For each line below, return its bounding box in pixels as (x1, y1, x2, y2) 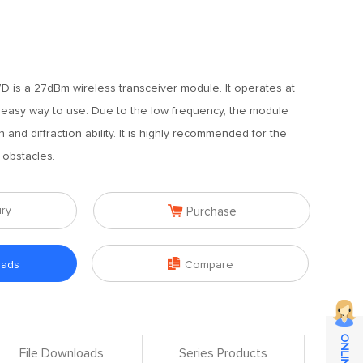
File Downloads (19, 347, 104, 360)
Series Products (179, 347, 267, 360)
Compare (184, 259, 233, 271)
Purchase (186, 206, 237, 218)
